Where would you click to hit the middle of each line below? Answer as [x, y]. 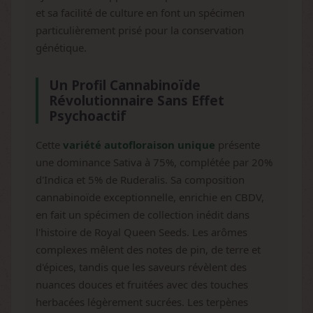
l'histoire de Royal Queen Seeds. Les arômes [141, 232]
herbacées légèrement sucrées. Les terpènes [142, 302]
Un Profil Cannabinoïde [125, 85]
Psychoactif [88, 116]
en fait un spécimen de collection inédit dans [143, 214]
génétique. [61, 48]
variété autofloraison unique [139, 145]
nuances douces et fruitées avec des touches [142, 284]
